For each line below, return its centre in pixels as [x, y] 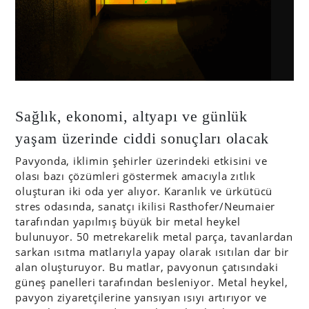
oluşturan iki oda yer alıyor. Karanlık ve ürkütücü [144, 191]
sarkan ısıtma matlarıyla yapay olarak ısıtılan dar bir [152, 252]
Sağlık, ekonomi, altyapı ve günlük [131, 117]
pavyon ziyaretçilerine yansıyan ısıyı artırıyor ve [141, 298]
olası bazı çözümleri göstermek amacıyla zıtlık [136, 176]
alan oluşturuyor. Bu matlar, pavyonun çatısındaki [147, 267]
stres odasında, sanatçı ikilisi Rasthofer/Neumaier [146, 207]
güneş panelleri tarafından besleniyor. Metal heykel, [152, 282]
